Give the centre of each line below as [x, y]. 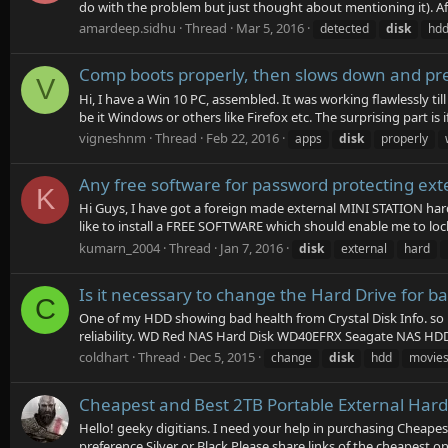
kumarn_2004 [119, 247]
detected [344, 28]
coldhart [104, 357]
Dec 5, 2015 [222, 357]
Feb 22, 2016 [242, 137]
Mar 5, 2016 [270, 27]
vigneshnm [112, 137]
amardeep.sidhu [127, 27]
